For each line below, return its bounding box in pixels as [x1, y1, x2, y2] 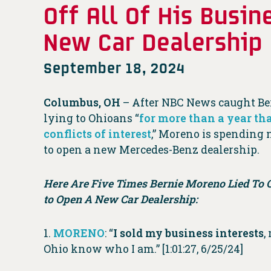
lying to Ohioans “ [44, 111, 139, 126]
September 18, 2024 [44, 59, 185, 77]
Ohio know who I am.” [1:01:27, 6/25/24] [44, 242, 243, 256]
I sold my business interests [113, 226, 264, 241]
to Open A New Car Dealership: [44, 192, 198, 207]
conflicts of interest [44, 127, 151, 142]
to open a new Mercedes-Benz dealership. [44, 143, 260, 157]
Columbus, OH [44, 96, 120, 110]
